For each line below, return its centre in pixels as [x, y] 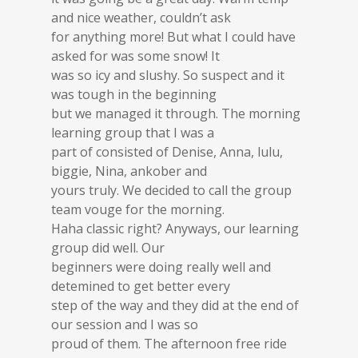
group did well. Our [108, 248]
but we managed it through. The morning [176, 113]
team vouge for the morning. [138, 209]
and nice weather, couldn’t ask [141, 18]
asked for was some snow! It [135, 56]
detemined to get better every [141, 286]
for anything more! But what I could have [173, 37]
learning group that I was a [133, 133]
